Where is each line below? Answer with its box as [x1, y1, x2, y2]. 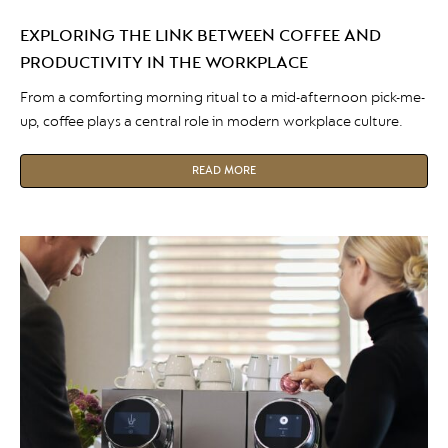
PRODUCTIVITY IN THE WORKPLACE [20, 51, 308, 73]
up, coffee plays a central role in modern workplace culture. [20, 111, 403, 131]
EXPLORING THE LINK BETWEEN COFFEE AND [20, 24, 381, 46]
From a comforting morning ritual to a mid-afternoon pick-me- [20, 87, 425, 107]
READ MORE [191, 162, 256, 178]
